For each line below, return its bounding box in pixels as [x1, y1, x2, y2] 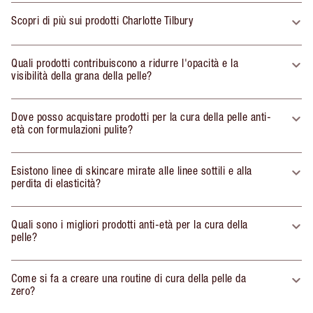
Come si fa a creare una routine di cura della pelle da [11, 272, 246, 285]
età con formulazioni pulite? [11, 123, 133, 136]
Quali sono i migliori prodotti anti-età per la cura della [11, 218, 248, 231]
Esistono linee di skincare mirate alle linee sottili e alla [11, 164, 252, 177]
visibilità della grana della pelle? [11, 69, 152, 82]
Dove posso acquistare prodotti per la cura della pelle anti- [11, 110, 271, 124]
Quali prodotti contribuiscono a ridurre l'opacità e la [11, 57, 238, 70]
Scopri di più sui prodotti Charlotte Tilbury [11, 14, 194, 27]
